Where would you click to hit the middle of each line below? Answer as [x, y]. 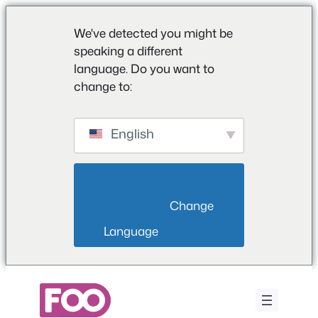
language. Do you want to [144, 68]
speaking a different [128, 50]
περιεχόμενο [36, 307]
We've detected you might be [153, 33]
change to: [103, 86]
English [131, 133]
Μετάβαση [31, 273]
